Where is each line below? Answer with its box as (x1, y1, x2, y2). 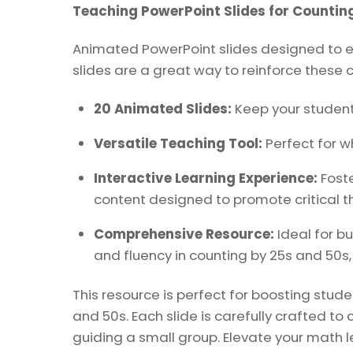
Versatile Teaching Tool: (93, 133, 262, 153)
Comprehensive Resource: (93, 224, 274, 243)
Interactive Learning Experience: (93, 168, 318, 188)
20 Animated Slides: (93, 99, 232, 119)
